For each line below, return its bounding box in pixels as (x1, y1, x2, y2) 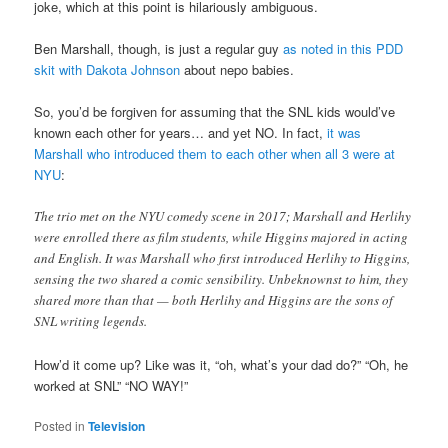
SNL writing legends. (34, 312, 148, 331)
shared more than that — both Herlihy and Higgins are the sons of (34, 291, 394, 310)
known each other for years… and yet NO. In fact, (34, 123, 328, 143)
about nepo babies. (180, 60, 295, 80)
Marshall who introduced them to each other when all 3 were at (34, 144, 396, 164)
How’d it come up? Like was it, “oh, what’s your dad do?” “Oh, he (34, 354, 409, 374)
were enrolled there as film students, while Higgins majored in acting (34, 228, 409, 247)
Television (88, 416, 146, 435)
